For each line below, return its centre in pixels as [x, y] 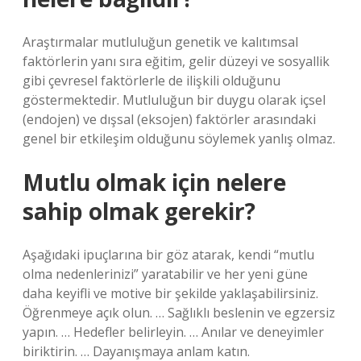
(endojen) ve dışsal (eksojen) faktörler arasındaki [169, 119]
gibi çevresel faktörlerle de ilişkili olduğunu [151, 81]
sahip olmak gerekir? [139, 211]
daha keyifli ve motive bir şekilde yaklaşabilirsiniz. [170, 293]
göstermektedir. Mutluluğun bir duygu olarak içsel [174, 100]
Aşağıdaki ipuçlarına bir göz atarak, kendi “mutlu [168, 255]
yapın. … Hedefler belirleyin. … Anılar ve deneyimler [173, 332]
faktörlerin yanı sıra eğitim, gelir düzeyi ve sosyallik [176, 61]
